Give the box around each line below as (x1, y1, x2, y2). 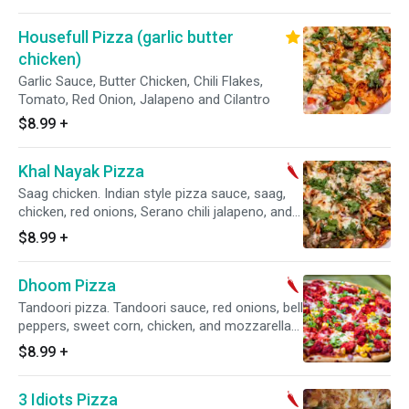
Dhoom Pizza (18, 276, 116, 295)
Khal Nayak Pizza (18, 162, 144, 181)
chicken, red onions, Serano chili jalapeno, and (18, 204, 292, 220)
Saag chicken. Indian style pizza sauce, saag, (18, 185, 286, 202)
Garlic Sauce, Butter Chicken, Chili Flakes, (18, 73, 263, 89)
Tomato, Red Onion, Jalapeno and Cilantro (18, 91, 270, 108)
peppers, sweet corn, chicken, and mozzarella (18, 318, 291, 334)
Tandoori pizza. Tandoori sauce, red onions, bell (18, 299, 303, 316)
